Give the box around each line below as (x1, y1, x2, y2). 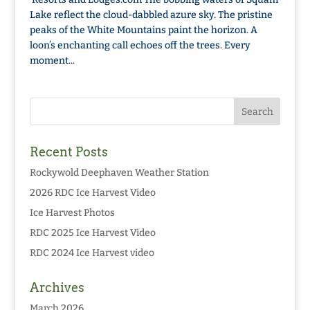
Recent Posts (29, 145, 108, 159)
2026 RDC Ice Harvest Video (29, 187, 156, 199)
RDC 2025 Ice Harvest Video (29, 227, 156, 239)
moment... (29, 55, 75, 66)
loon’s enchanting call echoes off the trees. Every (29, 39, 250, 51)
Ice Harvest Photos (29, 207, 115, 219)
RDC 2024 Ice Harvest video (29, 247, 154, 259)
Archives (29, 280, 84, 295)
